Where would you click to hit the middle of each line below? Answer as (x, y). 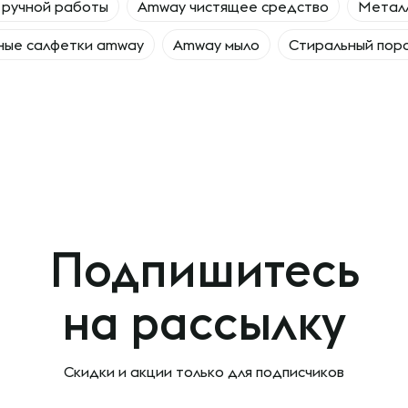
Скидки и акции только (144, 372)
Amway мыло (216, 45)
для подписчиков (284, 372)
